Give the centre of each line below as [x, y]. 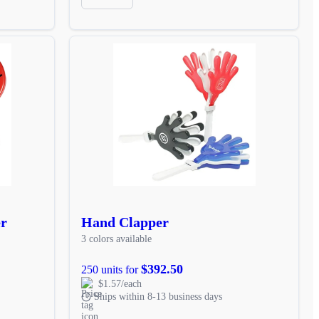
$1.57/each [120, 283]
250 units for [111, 269]
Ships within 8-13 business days [158, 296]
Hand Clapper [125, 222]
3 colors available [117, 239]
